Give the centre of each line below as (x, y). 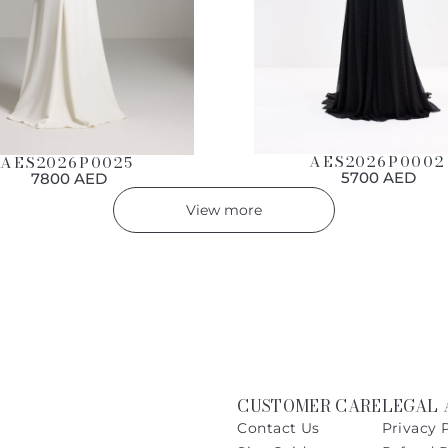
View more (224, 209)
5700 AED (379, 178)
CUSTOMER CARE (309, 406)
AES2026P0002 (377, 162)
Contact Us (278, 428)
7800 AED (69, 178)
